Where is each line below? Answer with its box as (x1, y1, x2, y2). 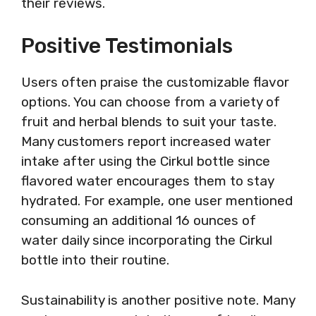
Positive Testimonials (21, 33, 233, 59)
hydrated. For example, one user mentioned (21, 193, 293, 209)
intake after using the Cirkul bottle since (21, 153, 270, 169)
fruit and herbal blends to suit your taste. (21, 114, 276, 130)
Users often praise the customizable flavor (21, 74, 289, 90)
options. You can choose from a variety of (21, 94, 280, 110)
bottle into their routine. (21, 252, 169, 268)
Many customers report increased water (21, 133, 271, 150)
